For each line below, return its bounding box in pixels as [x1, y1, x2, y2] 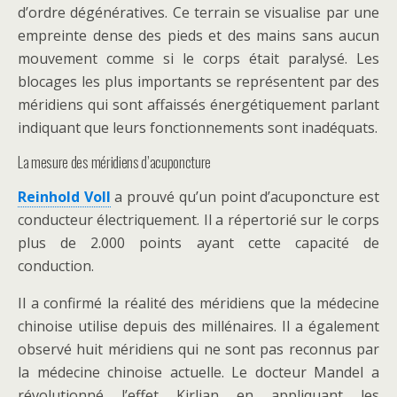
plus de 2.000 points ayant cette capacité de [18, 233, 379, 253]
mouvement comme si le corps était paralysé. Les [18, 49, 379, 68]
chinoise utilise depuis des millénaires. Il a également [18, 316, 379, 336]
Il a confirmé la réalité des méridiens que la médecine [18, 293, 379, 313]
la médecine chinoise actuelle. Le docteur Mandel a [18, 362, 379, 382]
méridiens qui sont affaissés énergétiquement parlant [18, 95, 379, 114]
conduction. [18, 256, 94, 276]
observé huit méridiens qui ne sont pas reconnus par [18, 339, 379, 359]
